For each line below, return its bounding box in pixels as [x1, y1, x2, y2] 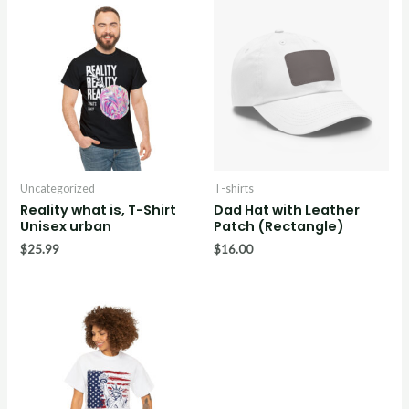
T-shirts [214, 182, 254, 196]
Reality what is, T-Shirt [20, 201, 177, 220]
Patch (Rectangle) [214, 217, 344, 236]
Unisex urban [20, 217, 112, 236]
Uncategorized [20, 182, 96, 196]
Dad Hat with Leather [214, 201, 360, 220]
